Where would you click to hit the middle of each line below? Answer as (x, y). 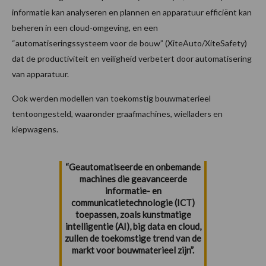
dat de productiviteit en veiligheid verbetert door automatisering (132, 59)
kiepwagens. (35, 129)
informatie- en (133, 191)
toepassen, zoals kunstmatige (133, 215)
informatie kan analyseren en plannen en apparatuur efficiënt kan (132, 12)
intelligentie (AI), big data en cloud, (133, 227)
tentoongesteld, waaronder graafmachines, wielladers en (117, 114)
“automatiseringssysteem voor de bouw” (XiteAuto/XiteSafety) (129, 43)
